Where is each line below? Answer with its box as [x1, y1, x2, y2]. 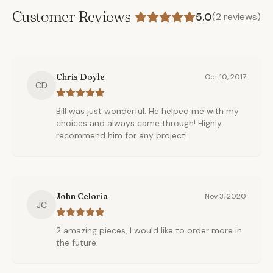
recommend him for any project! [56, 130, 187, 141]
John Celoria [56, 191, 108, 202]
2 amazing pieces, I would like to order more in [56, 225, 242, 236]
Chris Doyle [56, 71, 105, 82]
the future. [56, 237, 98, 248]
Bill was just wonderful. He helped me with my [56, 105, 239, 116]
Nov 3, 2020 [205, 191, 246, 201]
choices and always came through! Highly [56, 118, 222, 129]
